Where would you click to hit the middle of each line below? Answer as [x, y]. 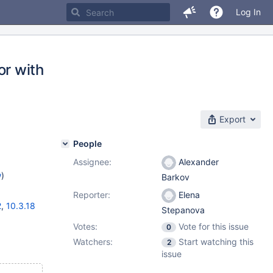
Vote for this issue [214, 226]
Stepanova [183, 210]
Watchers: [93, 242]
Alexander [197, 162]
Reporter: [92, 195]
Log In [248, 12]
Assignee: [92, 162]
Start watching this [216, 242]
